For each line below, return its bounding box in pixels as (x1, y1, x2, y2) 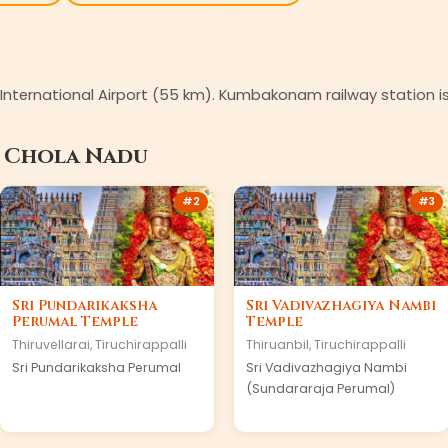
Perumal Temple (11, 312, 138, 331)
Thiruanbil (246, 336, 309, 353)
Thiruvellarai (11, 336, 90, 353)
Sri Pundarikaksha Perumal (11, 359, 181, 376)
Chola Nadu (4, 142, 148, 171)
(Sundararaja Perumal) (246, 380, 395, 397)
